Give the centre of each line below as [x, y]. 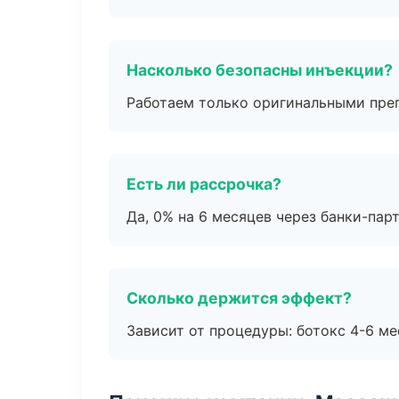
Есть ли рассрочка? [204, 184]
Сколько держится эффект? [239, 298]
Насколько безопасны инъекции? [260, 70]
